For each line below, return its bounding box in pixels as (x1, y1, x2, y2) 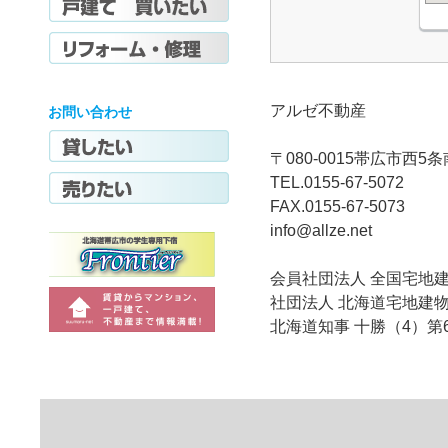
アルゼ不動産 (270, 102, 366, 119)
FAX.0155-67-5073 (270, 198, 405, 215)
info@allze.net (270, 222, 372, 239)
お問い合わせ (48, 104, 132, 120)
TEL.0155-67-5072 (270, 174, 404, 191)
